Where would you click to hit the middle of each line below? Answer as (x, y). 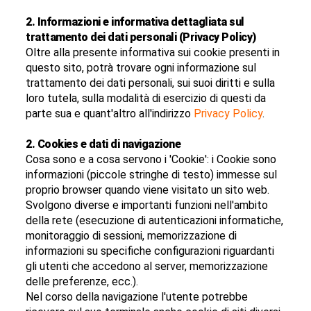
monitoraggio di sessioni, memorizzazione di (132, 236)
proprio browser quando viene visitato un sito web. (148, 190)
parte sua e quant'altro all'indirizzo (110, 114)
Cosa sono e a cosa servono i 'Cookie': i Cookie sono (151, 160)
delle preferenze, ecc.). (82, 282)
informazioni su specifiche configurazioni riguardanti (150, 251)
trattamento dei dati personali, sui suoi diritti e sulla (151, 83)
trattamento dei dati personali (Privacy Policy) (141, 37)
